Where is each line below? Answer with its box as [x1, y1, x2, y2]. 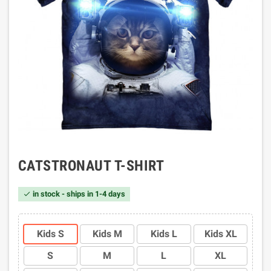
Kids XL [204, 228, 237, 240]
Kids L [150, 228, 177, 240]
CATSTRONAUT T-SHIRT [18, 157, 165, 174]
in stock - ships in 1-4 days [31, 189, 125, 198]
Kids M [92, 228, 122, 240]
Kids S [36, 228, 64, 240]
